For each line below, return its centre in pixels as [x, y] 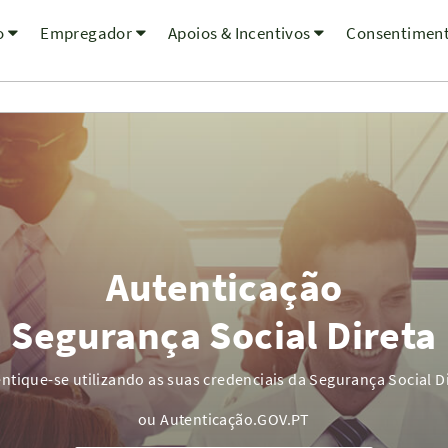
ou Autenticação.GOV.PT [224, 419]
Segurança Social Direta [224, 335]
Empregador [88, 33]
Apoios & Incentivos [240, 33]
